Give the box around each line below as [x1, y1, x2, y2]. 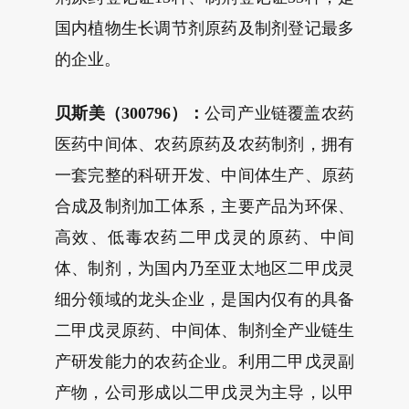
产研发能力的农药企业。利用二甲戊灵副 [55, 352, 354, 371]
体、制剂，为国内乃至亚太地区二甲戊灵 [55, 259, 354, 278]
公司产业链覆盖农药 [204, 104, 355, 122]
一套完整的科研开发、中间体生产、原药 [55, 166, 354, 184]
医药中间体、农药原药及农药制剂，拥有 [55, 135, 354, 153]
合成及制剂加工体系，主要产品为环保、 [55, 197, 354, 215]
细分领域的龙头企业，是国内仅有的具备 [55, 290, 354, 309]
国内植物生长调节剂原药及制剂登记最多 [55, 19, 354, 37]
